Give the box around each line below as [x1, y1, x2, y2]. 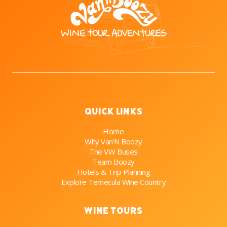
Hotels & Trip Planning [77, 166, 150, 177]
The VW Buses [89, 146, 138, 157]
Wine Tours [84, 204, 143, 217]
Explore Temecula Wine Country [61, 176, 166, 187]
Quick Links [84, 105, 143, 118]
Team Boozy [92, 156, 135, 167]
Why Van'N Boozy [85, 136, 142, 146]
